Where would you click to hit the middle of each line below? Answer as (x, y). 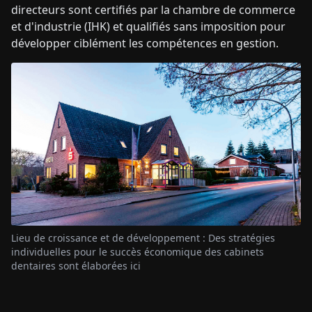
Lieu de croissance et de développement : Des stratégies (143, 238)
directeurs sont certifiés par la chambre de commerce (153, 10)
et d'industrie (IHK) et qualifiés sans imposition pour (148, 27)
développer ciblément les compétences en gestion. (146, 44)
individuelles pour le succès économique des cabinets (138, 252)
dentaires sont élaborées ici (76, 266)
